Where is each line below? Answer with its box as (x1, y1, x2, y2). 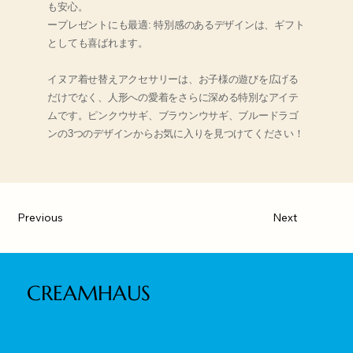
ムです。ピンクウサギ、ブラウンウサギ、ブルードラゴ (47, 109, 299, 121)
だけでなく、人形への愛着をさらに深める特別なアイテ (47, 91, 299, 103)
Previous (17, 210, 64, 225)
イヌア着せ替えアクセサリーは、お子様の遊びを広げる (47, 72, 299, 85)
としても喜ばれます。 (47, 36, 148, 49)
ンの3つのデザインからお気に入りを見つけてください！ (47, 127, 304, 139)
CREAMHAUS (27, 281, 151, 307)
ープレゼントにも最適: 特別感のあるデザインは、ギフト (47, 18, 305, 31)
